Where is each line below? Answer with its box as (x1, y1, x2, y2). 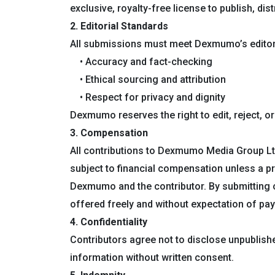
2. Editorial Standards (70, 20, 168, 32)
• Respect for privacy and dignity (70, 91, 225, 103)
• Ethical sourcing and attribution (70, 74, 226, 85)
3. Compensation (70, 127, 148, 139)
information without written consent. (70, 252, 234, 263)
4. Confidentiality (70, 216, 147, 228)
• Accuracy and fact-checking (70, 56, 212, 68)
